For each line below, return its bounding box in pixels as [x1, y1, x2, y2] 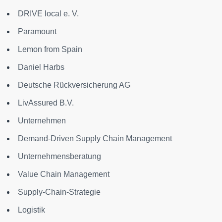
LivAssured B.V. [18, 98, 74, 107]
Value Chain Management [18, 169, 110, 178]
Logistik [18, 205, 45, 214]
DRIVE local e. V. [18, 9, 79, 18]
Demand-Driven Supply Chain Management [18, 134, 172, 143]
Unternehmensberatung [18, 152, 101, 161]
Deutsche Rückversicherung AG [18, 80, 130, 89]
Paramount [18, 27, 56, 36]
